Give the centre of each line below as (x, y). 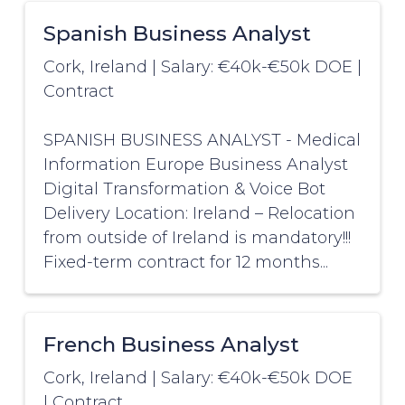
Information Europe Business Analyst (195, 165)
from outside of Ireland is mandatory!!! (197, 238)
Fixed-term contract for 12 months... (185, 263)
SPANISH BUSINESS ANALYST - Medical (202, 141)
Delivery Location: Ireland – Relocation (199, 214)
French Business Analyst (171, 345)
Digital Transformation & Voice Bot (184, 189)
